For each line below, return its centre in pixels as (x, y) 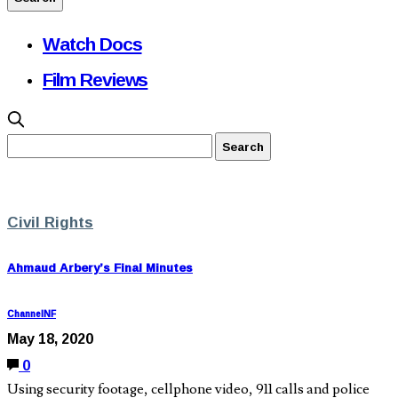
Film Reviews (96, 79)
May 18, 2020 (50, 339)
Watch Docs (92, 44)
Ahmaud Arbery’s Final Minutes (100, 268)
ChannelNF (32, 314)
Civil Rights (50, 222)
